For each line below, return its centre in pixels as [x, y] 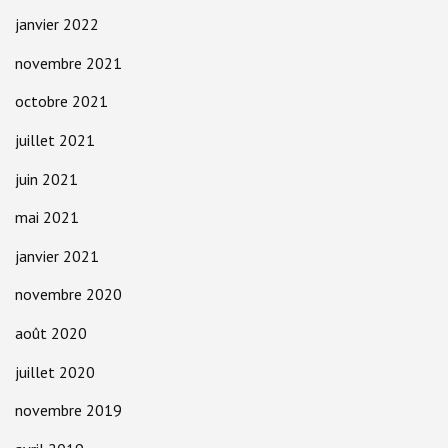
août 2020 [51, 332]
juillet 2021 [55, 139]
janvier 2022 [57, 24]
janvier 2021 [57, 255]
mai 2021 [47, 217]
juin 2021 [46, 178]
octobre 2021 [61, 101]
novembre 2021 [68, 62]
